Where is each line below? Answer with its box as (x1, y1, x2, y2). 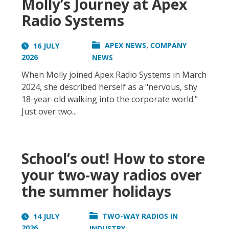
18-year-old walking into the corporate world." (21, 94, 198, 105)
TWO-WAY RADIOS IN (102, 211, 178, 221)
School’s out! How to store (21, 149, 205, 169)
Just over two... (21, 106, 77, 118)
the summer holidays (21, 181, 171, 201)
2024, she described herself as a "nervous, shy (21, 81, 197, 93)
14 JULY (31, 211, 59, 221)
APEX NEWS (105, 40, 147, 51)
